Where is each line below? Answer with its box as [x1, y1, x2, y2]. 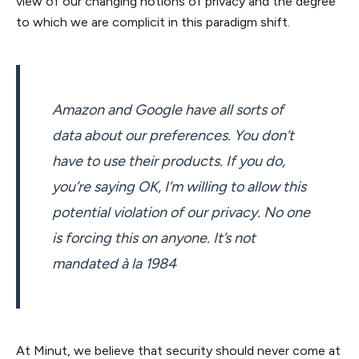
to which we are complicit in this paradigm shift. [16, 14, 290, 30]
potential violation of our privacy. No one [52, 204, 310, 222]
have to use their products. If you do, [52, 152, 285, 171]
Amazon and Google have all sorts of [52, 101, 284, 119]
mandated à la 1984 [52, 255, 176, 273]
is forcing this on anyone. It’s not [52, 229, 256, 248]
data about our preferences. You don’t [52, 127, 294, 145]
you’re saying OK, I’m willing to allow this [52, 178, 306, 196]
